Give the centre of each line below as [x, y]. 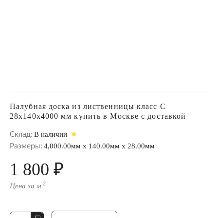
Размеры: [26, 146]
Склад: [21, 134]
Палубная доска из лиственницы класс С [88, 106]
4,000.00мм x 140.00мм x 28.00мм [99, 146]
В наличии [52, 134]
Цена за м [26, 186]
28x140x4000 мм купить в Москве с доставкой [98, 116]
